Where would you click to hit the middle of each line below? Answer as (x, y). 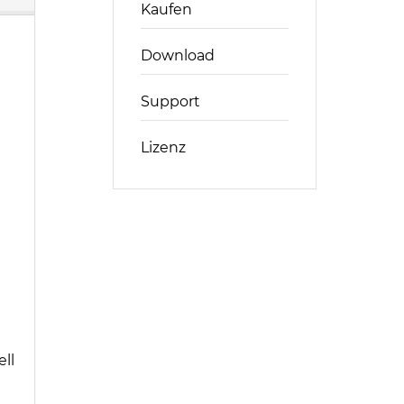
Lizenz (164, 147)
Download (178, 55)
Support (171, 101)
